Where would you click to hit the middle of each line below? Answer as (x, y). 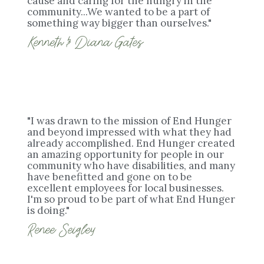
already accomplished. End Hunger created (131, 143)
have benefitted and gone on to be (110, 177)
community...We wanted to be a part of (118, 12)
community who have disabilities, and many (131, 166)
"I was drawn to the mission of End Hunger (129, 121)
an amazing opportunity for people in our (126, 155)
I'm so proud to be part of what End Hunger (131, 199)
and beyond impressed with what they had (129, 132)
